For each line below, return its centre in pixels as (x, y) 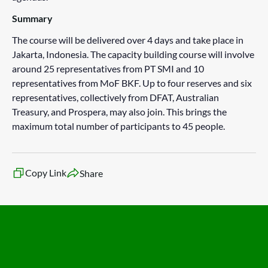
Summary (32, 18)
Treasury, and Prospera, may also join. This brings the (119, 112)
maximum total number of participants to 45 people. (118, 126)
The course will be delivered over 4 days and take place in (128, 40)
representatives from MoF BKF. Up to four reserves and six (132, 83)
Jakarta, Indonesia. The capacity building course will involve (133, 54)
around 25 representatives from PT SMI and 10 (108, 68)
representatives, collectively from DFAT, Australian (115, 97)
